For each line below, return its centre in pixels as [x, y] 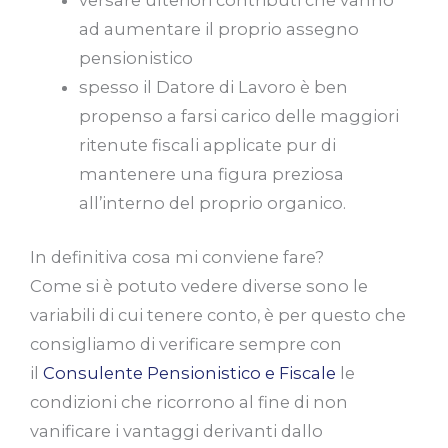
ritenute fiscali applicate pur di [208, 145]
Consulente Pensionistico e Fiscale [189, 372]
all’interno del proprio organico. [213, 203]
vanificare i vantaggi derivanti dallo [176, 430]
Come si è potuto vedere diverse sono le [199, 285]
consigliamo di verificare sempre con [186, 343]
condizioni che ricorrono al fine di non [189, 401]
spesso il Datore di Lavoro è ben [214, 87]
